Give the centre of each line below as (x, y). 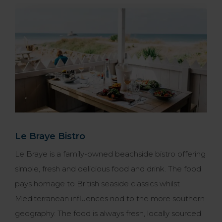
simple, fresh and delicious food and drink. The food (108, 169)
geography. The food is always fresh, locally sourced (108, 214)
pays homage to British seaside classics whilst (97, 184)
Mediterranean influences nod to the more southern (110, 199)
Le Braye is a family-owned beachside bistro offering (110, 154)
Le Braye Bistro (50, 137)
